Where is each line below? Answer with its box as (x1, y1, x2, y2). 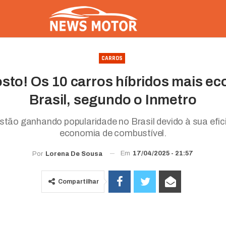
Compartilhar (58, 178, 99, 185)
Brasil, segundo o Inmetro (29, 92, 197, 107)
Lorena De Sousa (45, 150, 103, 157)
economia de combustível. (59, 128, 167, 138)
